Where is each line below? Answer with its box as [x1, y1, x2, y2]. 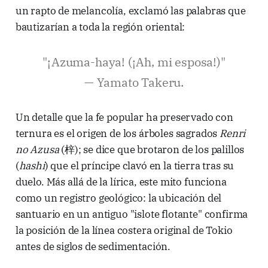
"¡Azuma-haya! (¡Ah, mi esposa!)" [42, 53, 226, 70]
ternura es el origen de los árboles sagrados [15, 126, 220, 140]
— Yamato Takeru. [84, 74, 184, 90]
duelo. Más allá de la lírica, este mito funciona [15, 175, 227, 188]
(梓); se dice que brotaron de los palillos [59, 142, 245, 156]
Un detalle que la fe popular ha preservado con [15, 110, 233, 124]
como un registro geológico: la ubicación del [15, 191, 222, 205]
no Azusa [15, 142, 59, 156]
